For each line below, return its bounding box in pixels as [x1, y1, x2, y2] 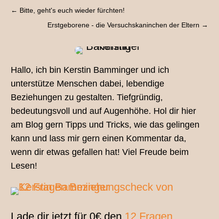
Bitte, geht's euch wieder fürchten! [20, 6, 125, 15]
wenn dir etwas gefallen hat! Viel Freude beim [11, 147, 189, 157]
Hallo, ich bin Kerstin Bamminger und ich [11, 65, 170, 75]
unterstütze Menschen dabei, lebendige [11, 79, 165, 89]
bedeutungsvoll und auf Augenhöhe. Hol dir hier [11, 106, 197, 116]
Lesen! [11, 161, 38, 171]
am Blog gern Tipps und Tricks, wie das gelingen [11, 120, 200, 130]
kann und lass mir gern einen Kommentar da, [11, 133, 187, 144]
